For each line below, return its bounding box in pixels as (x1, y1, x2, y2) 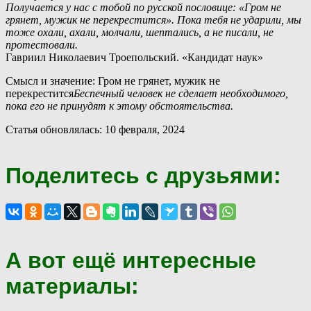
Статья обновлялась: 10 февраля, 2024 (6, 123, 185, 135)
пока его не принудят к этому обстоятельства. (6, 99, 233, 112)
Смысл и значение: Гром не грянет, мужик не (6, 74, 220, 87)
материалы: (6, 273, 139, 299)
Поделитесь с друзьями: (6, 163, 281, 189)
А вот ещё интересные (6, 247, 256, 273)
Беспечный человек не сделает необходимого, (74, 87, 288, 99)
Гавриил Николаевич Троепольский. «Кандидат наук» (6, 51, 263, 63)
